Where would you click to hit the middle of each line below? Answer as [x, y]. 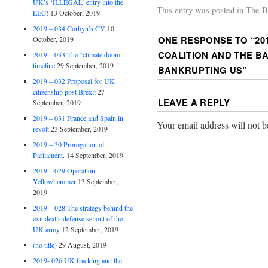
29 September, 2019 [86, 65]
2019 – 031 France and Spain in [78, 118]
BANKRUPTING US [200, 70]
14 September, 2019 [95, 155]
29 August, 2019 [83, 244]
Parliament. [49, 155]
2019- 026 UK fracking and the [78, 260]
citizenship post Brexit [65, 91]
